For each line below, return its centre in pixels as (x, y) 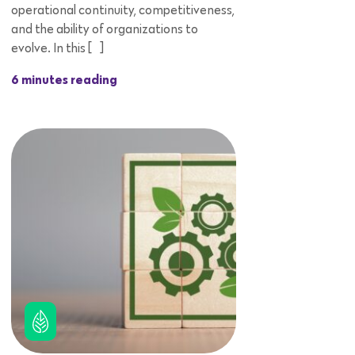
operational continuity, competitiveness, (123, 11)
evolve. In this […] (57, 49)
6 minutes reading (64, 81)
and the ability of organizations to (105, 30)
